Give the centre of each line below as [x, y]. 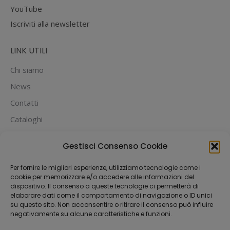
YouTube [26, 9]
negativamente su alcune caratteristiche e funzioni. [91, 214]
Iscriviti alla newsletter [50, 24]
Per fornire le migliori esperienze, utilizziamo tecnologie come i [106, 168]
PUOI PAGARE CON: [49, 146]
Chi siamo [27, 70]
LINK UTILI [29, 51]
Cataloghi [26, 119]
